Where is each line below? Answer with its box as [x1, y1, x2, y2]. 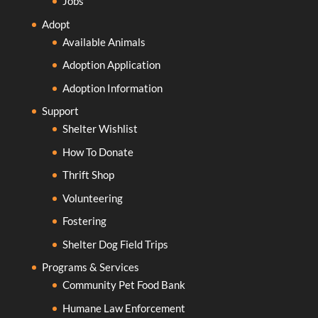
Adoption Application [62, 58, 160, 72]
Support [41, 104, 79, 118]
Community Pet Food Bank [62, 278, 185, 292]
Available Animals [62, 35, 146, 48]
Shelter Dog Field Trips [62, 237, 168, 251]
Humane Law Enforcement [62, 301, 185, 314]
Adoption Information [62, 81, 163, 94]
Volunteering [62, 191, 123, 204]
